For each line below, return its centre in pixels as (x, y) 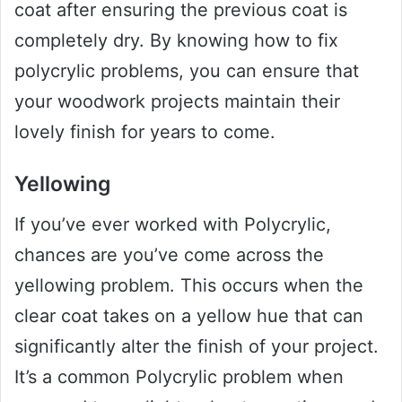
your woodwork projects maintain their (177, 102)
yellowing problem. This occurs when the (189, 285)
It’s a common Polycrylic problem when (179, 376)
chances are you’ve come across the (169, 254)
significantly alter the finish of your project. (197, 346)
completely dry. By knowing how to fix (176, 41)
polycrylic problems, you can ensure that (187, 71)
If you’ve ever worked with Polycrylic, (173, 224)
